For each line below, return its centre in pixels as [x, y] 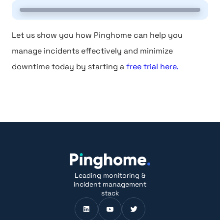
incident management [110, 184]
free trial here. [152, 67]
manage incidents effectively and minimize [92, 51]
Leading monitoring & [110, 175]
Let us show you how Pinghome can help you [97, 35]
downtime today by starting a [69, 67]
